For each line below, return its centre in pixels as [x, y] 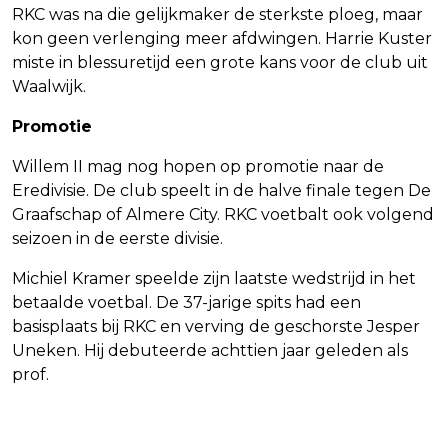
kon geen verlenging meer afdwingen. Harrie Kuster [222, 38]
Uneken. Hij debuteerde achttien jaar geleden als [210, 350]
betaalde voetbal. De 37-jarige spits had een [186, 302]
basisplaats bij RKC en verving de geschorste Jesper [216, 326]
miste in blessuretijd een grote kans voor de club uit [220, 62]
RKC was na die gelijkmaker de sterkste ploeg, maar [217, 14]
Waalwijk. [49, 86]
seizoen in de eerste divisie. [117, 238]
